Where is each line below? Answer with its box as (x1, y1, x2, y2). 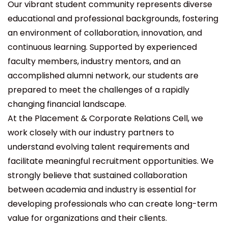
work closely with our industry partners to (8, 127, 174, 138)
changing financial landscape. (8, 98, 126, 110)
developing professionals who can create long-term (8, 198, 217, 210)
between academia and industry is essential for (8, 184, 196, 195)
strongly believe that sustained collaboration (8, 169, 187, 181)
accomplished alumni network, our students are (8, 70, 198, 81)
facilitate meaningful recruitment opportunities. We (8, 155, 214, 167)
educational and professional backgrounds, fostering (8, 13, 218, 24)
